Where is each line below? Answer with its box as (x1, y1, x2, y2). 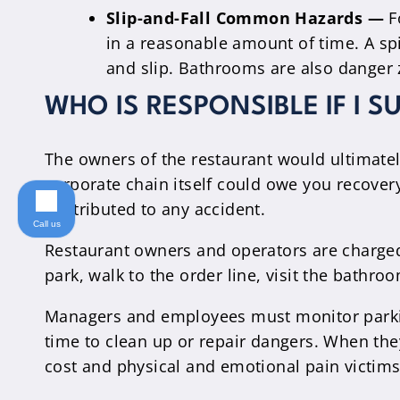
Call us (32, 218, 61, 229)
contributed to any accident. (45, 198, 266, 220)
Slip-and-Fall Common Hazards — (106, 7, 384, 29)
